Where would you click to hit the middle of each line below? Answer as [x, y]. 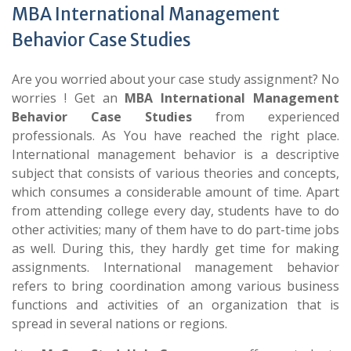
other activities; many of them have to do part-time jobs [175, 230]
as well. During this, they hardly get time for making [175, 248]
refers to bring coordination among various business [175, 286]
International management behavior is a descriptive [175, 154]
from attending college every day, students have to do [175, 211]
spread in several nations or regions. [119, 324]
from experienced [277, 117]
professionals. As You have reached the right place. [175, 136]
